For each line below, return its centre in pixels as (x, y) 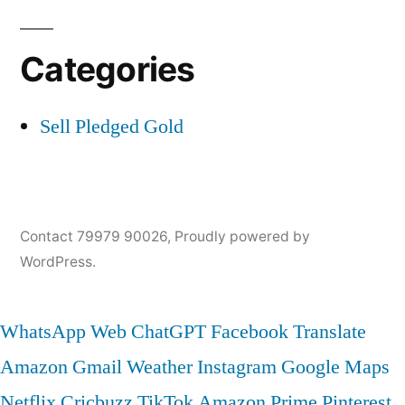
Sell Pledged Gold (112, 126)
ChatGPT (169, 331)
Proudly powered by (242, 236)
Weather (160, 367)
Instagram (237, 367)
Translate (330, 331)
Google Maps (335, 367)
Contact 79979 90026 (94, 236)
